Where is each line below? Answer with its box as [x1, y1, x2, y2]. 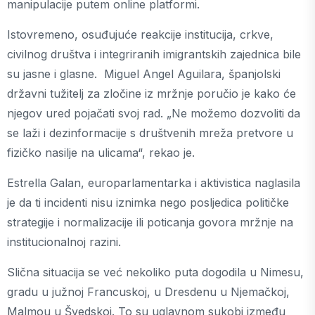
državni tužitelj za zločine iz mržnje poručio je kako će [7, 86, 296, 101]
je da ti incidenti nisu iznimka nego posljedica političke [7, 195, 289, 210]
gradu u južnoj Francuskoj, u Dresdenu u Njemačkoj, [7, 284, 290, 299]
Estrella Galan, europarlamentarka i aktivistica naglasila [7, 175, 300, 190]
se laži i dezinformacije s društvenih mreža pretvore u [7, 125, 293, 140]
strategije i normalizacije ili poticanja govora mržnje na [7, 214, 293, 229]
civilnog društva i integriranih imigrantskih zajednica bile [7, 46, 301, 61]
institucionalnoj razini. [7, 234, 121, 249]
